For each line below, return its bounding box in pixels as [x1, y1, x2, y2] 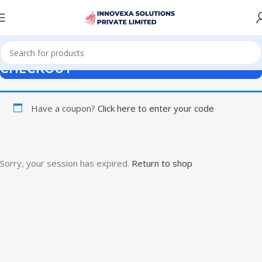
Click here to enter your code [97, 102, 214, 114]
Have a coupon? [30, 102, 98, 114]
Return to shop [132, 157, 192, 169]
